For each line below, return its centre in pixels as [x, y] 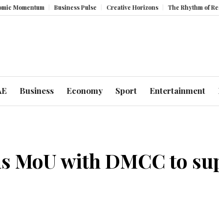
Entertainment [177, 91]
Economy [84, 91]
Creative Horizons [106, 8]
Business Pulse [49, 8]
